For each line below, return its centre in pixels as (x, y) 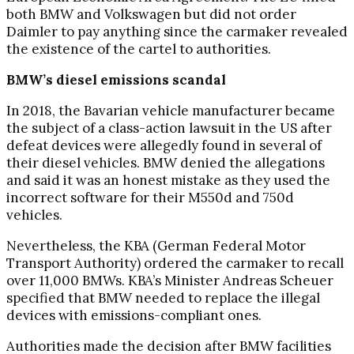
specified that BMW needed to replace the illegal (163, 298)
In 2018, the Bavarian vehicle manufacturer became (171, 110)
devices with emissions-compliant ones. (134, 315)
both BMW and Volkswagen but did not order (151, 14)
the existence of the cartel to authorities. (139, 49)
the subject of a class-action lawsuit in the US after (169, 128)
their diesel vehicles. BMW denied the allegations (166, 162)
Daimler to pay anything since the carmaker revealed (177, 31)
